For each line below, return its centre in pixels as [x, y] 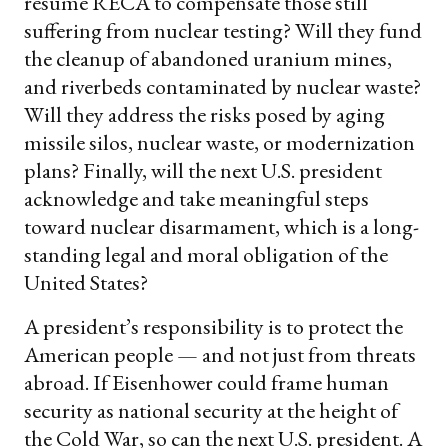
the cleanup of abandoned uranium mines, [208, 59]
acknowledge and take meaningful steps [196, 199]
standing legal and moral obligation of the [206, 255]
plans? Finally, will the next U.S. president [203, 171]
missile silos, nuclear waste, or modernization [219, 143]
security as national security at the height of [211, 411]
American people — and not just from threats [220, 355]
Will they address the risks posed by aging [204, 115]
